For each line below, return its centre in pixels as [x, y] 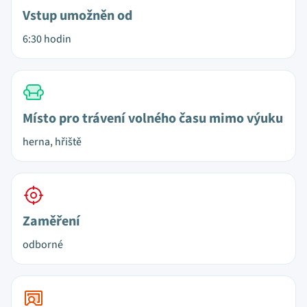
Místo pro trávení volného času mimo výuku [153, 119]
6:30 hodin [47, 39]
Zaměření [51, 221]
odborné [43, 245]
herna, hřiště [52, 142]
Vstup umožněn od [77, 16]
